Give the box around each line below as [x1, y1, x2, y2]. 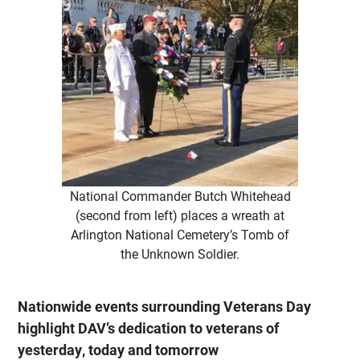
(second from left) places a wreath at [76, 207, 284, 223]
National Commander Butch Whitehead [69, 187, 291, 204]
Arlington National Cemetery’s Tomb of [71, 226, 289, 243]
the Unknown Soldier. [121, 245, 239, 262]
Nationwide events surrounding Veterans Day [18, 297, 311, 316]
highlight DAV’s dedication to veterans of [18, 318, 279, 337]
